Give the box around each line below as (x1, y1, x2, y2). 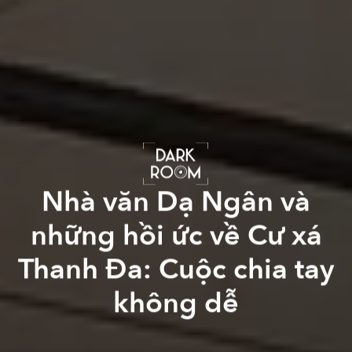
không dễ (113, 283, 239, 322)
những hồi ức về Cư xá (30, 215, 322, 255)
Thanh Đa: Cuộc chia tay (18, 249, 334, 288)
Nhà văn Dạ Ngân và (42, 181, 310, 221)
